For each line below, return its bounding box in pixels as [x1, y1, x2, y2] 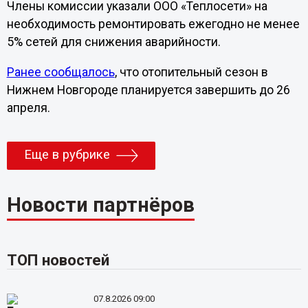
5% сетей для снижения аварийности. [6, 35, 221, 49]
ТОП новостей [6, 250, 109, 269]
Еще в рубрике [23, 147, 110, 163]
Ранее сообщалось [6, 65, 115, 79]
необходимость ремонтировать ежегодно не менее [6, 17, 300, 32]
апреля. [6, 100, 50, 115]
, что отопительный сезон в [114, 65, 268, 79]
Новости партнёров [6, 192, 195, 217]
